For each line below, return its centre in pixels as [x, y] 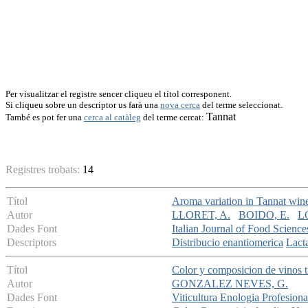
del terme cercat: [174, 117]
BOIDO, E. [264, 215]
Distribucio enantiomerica [228, 243]
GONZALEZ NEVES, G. [230, 284]
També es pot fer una [45, 117]
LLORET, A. [201, 215]
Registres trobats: [44, 170]
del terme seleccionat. [241, 105]
